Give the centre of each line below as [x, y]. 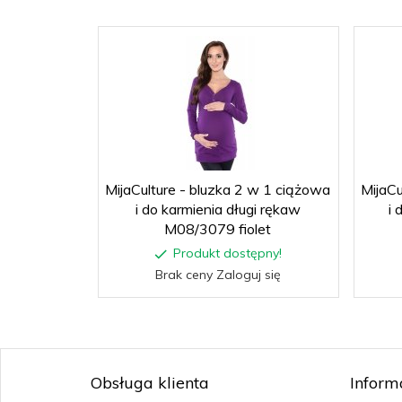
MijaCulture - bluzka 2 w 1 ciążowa [218, 189]
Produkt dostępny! [227, 253]
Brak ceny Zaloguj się [218, 274]
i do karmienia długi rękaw [218, 209]
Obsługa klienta [150, 382]
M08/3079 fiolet [218, 228]
